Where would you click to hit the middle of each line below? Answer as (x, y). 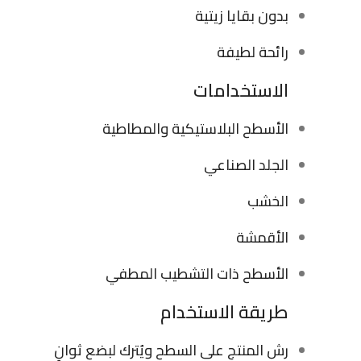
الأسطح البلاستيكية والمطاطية (195, 128)
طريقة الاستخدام (224, 311)
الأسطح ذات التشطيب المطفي (197, 273)
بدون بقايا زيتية (242, 15)
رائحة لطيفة (253, 52)
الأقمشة (262, 237)
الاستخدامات (241, 90)
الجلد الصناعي (246, 164)
